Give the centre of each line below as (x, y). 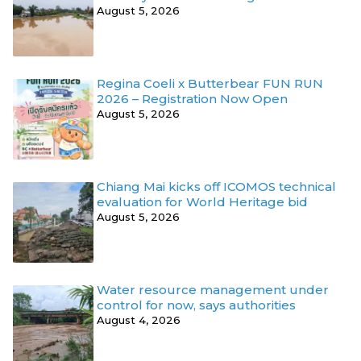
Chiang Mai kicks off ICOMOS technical (216, 187)
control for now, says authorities (198, 305)
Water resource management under (213, 290)
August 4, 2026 (139, 320)
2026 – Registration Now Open (192, 99)
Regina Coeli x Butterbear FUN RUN (210, 84)
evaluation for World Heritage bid (202, 202)
